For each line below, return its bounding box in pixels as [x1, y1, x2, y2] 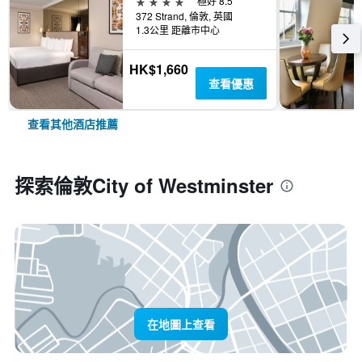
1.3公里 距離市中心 [136, 23, 220, 36]
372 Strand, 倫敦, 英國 [136, 9, 233, 23]
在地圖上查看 [147, 316, 215, 332]
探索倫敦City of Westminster [15, 171, 273, 199]
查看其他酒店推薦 [27, 116, 118, 132]
